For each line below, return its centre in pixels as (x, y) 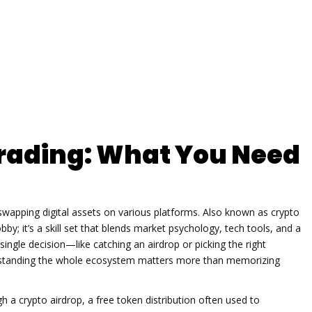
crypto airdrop (50, 300)
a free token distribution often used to (174, 300)
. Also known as (234, 212)
